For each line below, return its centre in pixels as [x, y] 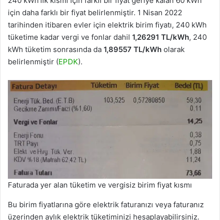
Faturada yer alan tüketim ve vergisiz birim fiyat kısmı [100, 185]
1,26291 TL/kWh [161, 37]
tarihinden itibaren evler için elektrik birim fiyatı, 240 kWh [107, 25]
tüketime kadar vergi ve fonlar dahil [70, 37]
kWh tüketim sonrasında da [56, 49]
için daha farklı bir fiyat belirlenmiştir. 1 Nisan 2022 [95, 12]
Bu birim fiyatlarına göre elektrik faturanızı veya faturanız [106, 204]
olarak [173, 49]
